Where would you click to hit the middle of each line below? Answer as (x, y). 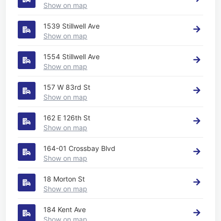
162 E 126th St (67, 117)
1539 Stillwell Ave (72, 26)
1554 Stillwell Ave (72, 56)
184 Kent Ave (65, 209)
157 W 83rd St (67, 87)
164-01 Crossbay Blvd (79, 148)
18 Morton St (64, 179)
